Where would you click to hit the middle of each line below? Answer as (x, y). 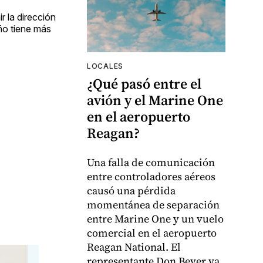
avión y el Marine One (155, 100)
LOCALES (105, 66)
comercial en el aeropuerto (152, 233)
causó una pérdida (131, 191)
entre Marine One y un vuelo (155, 219)
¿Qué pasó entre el (144, 84)
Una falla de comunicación (151, 163)
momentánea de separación (153, 205)
